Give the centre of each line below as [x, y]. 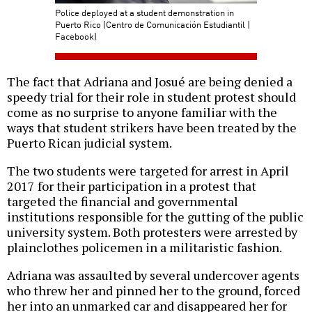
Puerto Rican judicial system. [89, 143]
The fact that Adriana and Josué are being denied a [150, 82]
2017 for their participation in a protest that [132, 186]
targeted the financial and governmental [123, 202]
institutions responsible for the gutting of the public [155, 217]
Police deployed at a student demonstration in [145, 13]
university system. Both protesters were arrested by [152, 232]
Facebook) [76, 36]
